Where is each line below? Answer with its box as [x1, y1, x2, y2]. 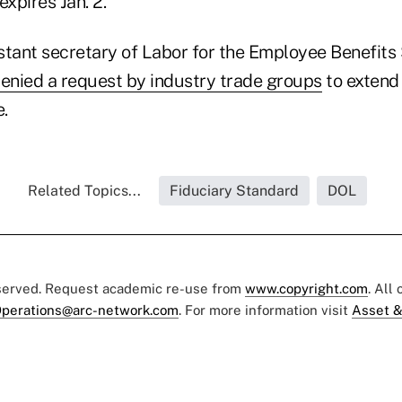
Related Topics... [28, 181, 141, 199]
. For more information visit [179, 301, 352, 318]
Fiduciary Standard [170, 181, 299, 199]
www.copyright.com [245, 280, 368, 296]
